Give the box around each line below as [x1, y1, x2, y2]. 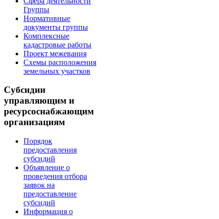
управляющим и [4, 95, 74, 106]
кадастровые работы [23, 40, 91, 49]
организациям [4, 117, 65, 128]
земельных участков [23, 66, 90, 75]
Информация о [23, 207, 73, 216]
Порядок [23, 136, 52, 145]
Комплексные [23, 31, 69, 40]
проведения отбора [23, 172, 87, 180]
